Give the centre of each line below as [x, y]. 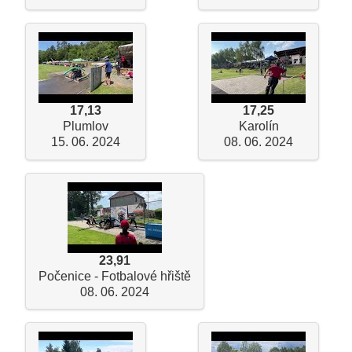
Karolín [258, 126]
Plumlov [86, 126]
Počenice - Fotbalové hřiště [115, 276]
